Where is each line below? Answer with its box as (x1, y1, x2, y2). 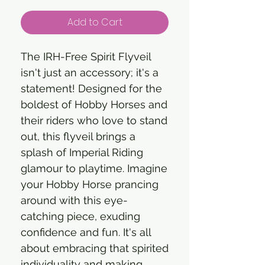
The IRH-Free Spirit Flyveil (21, 50, 151, 63)
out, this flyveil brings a (21, 130, 135, 143)
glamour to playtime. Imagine (21, 161, 167, 174)
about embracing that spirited (21, 241, 169, 254)
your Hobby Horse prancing (21, 177, 159, 190)
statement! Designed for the (21, 82, 162, 95)
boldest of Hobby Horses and (21, 98, 167, 111)
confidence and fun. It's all (21, 225, 151, 238)
